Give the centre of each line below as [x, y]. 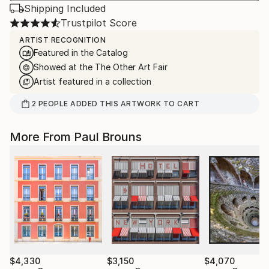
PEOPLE [53, 104]
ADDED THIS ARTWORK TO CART [134, 104]
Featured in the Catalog [81, 53]
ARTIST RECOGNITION [62, 40]
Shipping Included [65, 8]
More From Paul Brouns [76, 137]
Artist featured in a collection [92, 81]
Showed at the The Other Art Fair [101, 67]
